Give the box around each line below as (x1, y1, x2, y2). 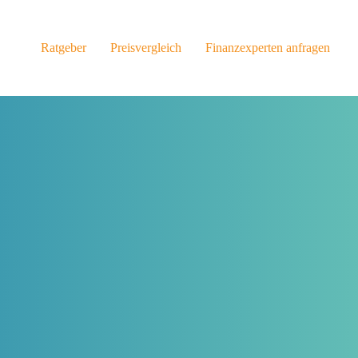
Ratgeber (40, 41, 86, 54)
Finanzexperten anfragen (205, 41, 330, 54)
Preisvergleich (109, 41, 181, 54)
